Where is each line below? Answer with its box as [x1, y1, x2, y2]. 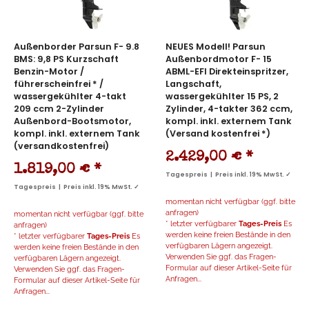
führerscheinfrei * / [14, 78, 103, 90]
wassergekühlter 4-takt [14, 90, 126, 103]
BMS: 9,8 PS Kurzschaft [14, 53, 119, 66]
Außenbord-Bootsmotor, [14, 115, 131, 128]
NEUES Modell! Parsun [166, 41, 266, 53]
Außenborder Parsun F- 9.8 [14, 41, 139, 53]
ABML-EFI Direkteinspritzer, [166, 66, 288, 78]
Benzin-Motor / [14, 66, 84, 78]
